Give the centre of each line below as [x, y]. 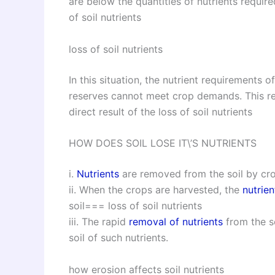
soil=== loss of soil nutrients [135, 206]
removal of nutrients [176, 222]
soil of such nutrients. [118, 238]
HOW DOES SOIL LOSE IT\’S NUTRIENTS [163, 143]
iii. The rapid [99, 222]
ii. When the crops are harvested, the [156, 190]
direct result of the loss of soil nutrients [161, 111]
